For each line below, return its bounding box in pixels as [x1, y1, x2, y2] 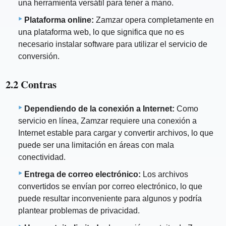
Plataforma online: [24, 15, 94, 24]
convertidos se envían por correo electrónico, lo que [18, 182, 202, 191]
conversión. [18, 51, 60, 61]
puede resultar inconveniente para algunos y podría [18, 194, 202, 203]
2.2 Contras [6, 76, 57, 92]
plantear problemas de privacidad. [18, 206, 140, 215]
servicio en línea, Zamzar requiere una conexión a [18, 116, 197, 125]
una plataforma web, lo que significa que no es [18, 27, 184, 36]
